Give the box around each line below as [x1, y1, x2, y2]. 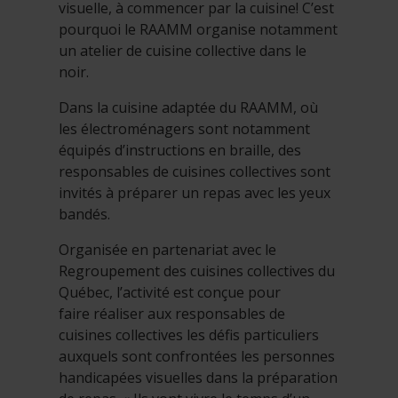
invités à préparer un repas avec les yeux [59, 183, 330, 203]
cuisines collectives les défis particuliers [59, 325, 319, 346]
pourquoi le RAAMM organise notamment [59, 20, 338, 40]
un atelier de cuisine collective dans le [59, 41, 306, 61]
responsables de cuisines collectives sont [59, 162, 330, 182]
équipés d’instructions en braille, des [59, 140, 301, 161]
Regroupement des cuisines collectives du [59, 261, 335, 282]
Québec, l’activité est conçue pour [59, 283, 281, 303]
